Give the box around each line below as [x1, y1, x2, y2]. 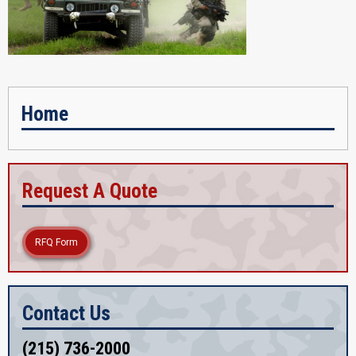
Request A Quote [22, 178, 157, 203]
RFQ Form [35, 236, 78, 248]
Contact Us [22, 300, 110, 325]
